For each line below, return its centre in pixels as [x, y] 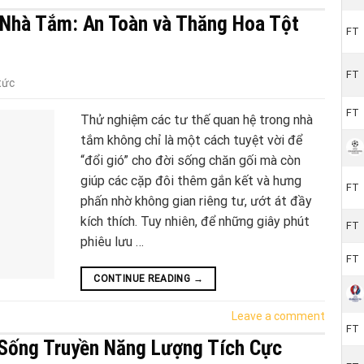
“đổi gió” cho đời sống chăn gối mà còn [191, 161]
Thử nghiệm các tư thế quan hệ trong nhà [197, 120]
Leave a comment [278, 316]
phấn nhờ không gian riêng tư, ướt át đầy [196, 201]
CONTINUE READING [143, 279]
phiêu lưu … [112, 242]
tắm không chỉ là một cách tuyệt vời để [191, 141]
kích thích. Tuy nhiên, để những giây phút [195, 222]
